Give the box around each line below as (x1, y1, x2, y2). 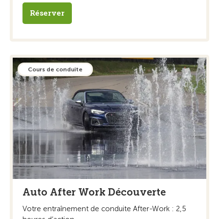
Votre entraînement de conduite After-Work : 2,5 (22, 204, 186, 213)
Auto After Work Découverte (22, 186, 166, 198)
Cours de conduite (28, 66, 83, 73)
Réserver (30, 9, 65, 18)
